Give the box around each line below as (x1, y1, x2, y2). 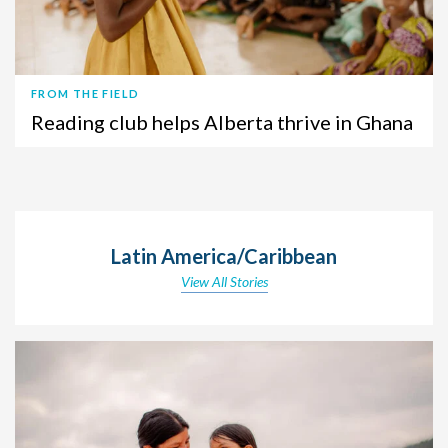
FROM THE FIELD (31, 86, 140, 100)
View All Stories (180, 272, 268, 290)
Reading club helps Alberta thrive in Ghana (31, 109, 413, 134)
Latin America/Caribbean (111, 243, 337, 268)
